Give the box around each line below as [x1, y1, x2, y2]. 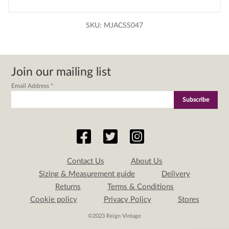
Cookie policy [30, 195, 77, 203]
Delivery [162, 170, 190, 178]
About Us [130, 157, 163, 165]
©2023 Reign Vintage [88, 213, 141, 219]
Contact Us [66, 157, 104, 165]
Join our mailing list [11, 66, 111, 78]
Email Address [11, 82, 51, 89]
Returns [55, 182, 81, 191]
